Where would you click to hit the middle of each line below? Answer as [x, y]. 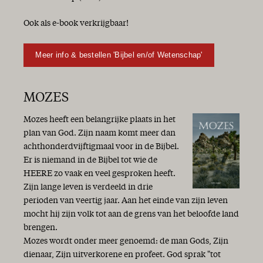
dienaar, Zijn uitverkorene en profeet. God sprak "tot [122, 254]
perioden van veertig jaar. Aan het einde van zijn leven [126, 200]
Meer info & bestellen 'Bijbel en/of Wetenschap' [119, 55]
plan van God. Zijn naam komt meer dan [100, 133]
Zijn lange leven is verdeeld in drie [88, 187]
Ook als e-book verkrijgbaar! [76, 24]
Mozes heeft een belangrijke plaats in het [100, 119]
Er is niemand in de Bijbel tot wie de [90, 160]
